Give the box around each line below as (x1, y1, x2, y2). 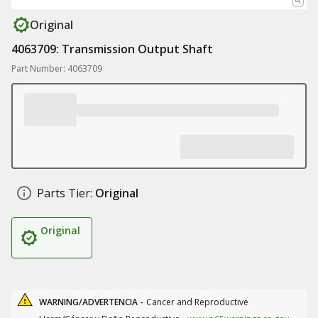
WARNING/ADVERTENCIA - (39, 296, 143, 308)
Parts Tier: (37, 185, 92, 201)
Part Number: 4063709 (11, 62, 102, 75)
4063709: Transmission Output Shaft (11, 41, 213, 57)
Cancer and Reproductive (146, 296, 248, 308)
